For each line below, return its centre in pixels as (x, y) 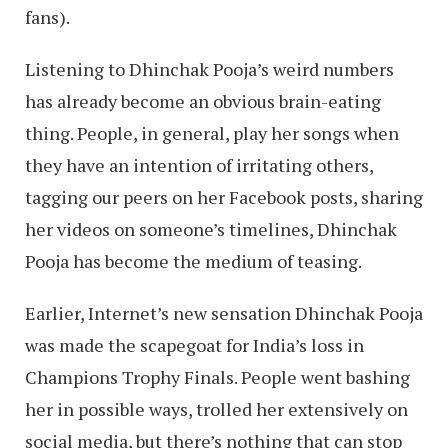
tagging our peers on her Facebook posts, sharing (224, 196)
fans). (47, 16)
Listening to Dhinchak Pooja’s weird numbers (209, 68)
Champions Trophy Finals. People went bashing (217, 376)
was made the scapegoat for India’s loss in (194, 344)
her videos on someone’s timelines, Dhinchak (211, 228)
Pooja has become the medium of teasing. (193, 260)
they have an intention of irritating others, (199, 164)
